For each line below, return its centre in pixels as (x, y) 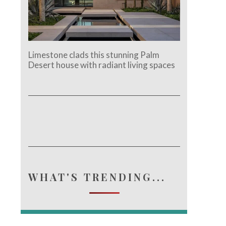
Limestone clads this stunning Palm (94, 54)
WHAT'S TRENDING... (97, 177)
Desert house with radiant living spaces (102, 65)
